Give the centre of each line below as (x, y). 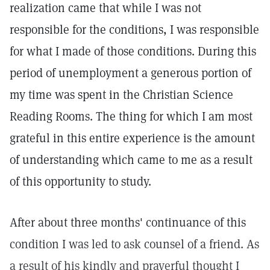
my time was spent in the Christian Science (121, 95)
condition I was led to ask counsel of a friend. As (134, 244)
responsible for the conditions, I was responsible (134, 30)
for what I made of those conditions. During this (133, 51)
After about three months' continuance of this (128, 222)
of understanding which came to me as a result (131, 160)
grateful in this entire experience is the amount (132, 138)
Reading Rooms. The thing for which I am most (131, 116)
